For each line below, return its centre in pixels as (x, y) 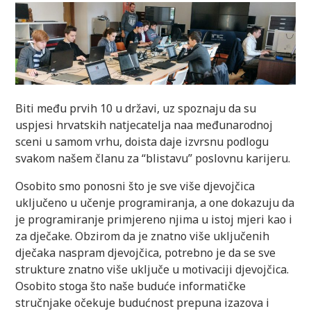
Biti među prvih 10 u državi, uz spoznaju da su (136, 108)
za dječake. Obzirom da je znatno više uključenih (143, 236)
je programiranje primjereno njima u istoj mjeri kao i (154, 219)
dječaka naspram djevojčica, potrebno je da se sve (146, 252)
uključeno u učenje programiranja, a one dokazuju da (155, 202)
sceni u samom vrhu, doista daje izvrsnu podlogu (142, 141)
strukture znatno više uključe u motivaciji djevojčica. (152, 269)
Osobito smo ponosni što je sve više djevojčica (135, 186)
